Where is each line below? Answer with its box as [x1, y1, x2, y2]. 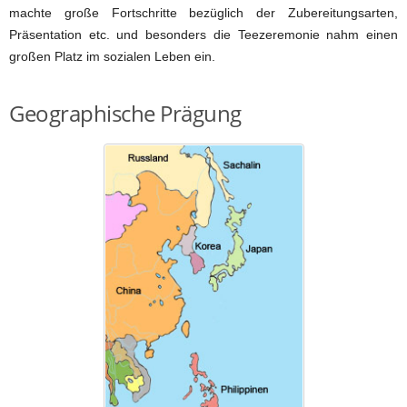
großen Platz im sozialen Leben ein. [9, 48, 215, 64]
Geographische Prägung [9, 97, 242, 128]
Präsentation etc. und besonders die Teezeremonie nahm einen [9, 26, 398, 42]
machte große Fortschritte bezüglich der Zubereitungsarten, [9, 5, 398, 20]
